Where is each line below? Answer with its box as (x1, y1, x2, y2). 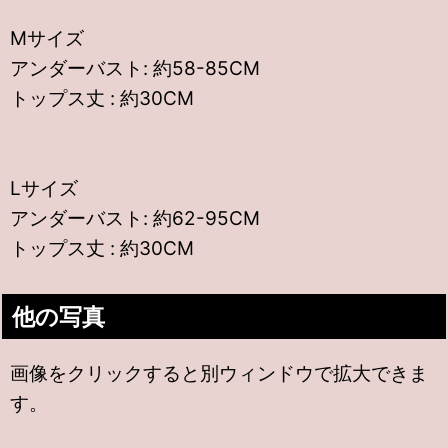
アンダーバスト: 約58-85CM (10, 57, 260, 80)
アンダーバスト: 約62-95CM (10, 207, 260, 230)
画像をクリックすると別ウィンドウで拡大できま (10, 362, 428, 385)
